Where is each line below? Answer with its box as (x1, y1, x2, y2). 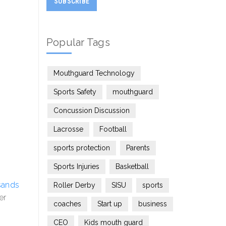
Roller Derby (53, 181, 95, 189)
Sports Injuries (53, 162, 99, 171)
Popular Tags (46, 36, 110, 48)
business (138, 200, 167, 208)
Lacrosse (53, 125, 83, 133)
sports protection (53, 144, 110, 152)
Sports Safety (53, 88, 96, 96)
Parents (126, 144, 150, 152)
